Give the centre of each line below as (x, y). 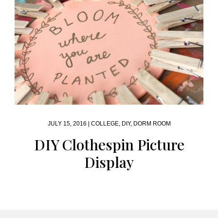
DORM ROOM (152, 123)
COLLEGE (105, 123)
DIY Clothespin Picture (109, 144)
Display (109, 162)
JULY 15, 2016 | (69, 123)
